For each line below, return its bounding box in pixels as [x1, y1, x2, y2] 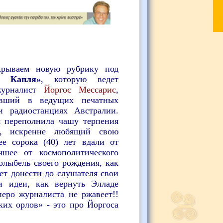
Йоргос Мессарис [43, 84, 116, 95]
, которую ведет [41, 74, 118, 84]
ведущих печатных [40, 95, 119, 105]
